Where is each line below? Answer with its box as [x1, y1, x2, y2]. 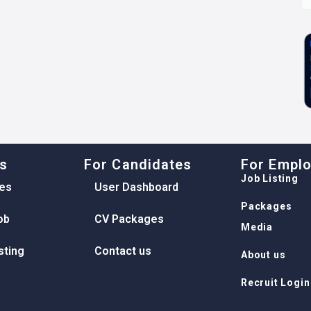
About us [241, 249, 286, 261]
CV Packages [94, 212, 164, 226]
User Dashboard [94, 180, 178, 194]
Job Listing [241, 173, 299, 185]
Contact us [94, 244, 151, 258]
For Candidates [84, 156, 192, 174]
